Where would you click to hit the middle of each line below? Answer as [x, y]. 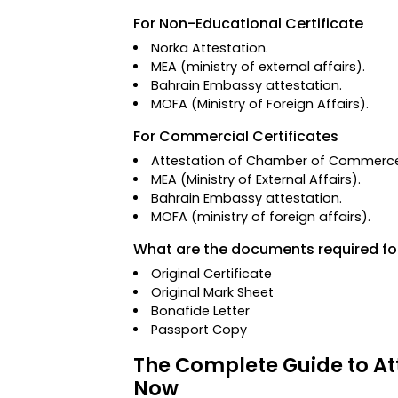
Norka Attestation [209, 48]
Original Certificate [212, 274]
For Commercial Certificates [236, 136]
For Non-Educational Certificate [248, 24]
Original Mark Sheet [213, 292]
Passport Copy [199, 330]
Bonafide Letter [201, 311]
